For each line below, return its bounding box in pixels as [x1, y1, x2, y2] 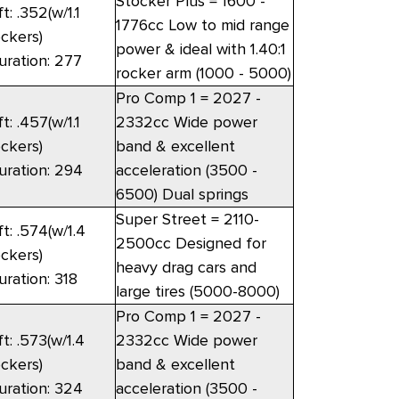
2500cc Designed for [115, 233, 266, 254]
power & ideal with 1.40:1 [115, 39, 286, 60]
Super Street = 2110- [115, 209, 259, 230]
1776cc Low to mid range [115, 15, 289, 36]
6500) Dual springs [115, 184, 248, 205]
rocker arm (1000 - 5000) [115, 63, 291, 84]
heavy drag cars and [115, 257, 256, 278]
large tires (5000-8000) [115, 281, 280, 302]
